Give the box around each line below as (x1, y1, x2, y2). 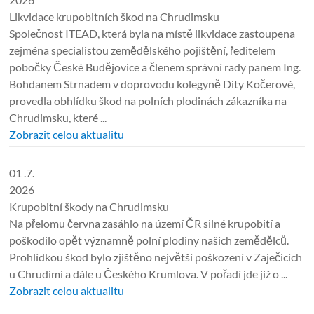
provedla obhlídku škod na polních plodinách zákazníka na (9, 94, 287, 107)
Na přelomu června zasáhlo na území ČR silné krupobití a (9, 217, 281, 230)
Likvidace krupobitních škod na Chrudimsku (9, 10, 220, 23)
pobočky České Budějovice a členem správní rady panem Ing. (9, 60, 301, 74)
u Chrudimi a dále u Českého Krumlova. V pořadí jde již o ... (9, 267, 288, 280)
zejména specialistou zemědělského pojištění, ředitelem (9, 43, 276, 57)
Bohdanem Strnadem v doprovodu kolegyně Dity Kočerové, (9, 77, 296, 90)
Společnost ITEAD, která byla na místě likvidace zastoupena (9, 27, 296, 40)
